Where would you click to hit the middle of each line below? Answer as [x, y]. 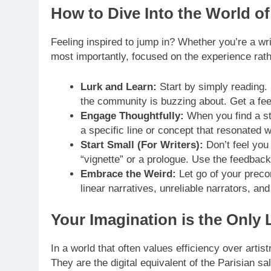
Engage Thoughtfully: [132, 116]
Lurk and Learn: [118, 87]
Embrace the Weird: [128, 174]
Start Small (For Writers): [142, 145]
